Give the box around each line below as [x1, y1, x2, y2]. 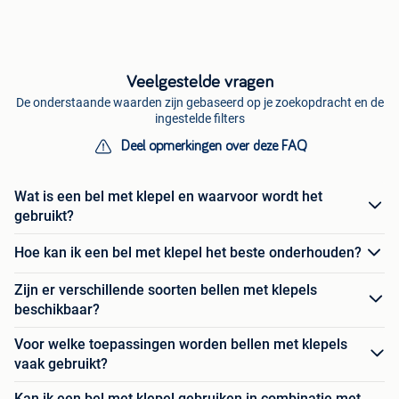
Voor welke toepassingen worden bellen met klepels [14, 335, 347, 353]
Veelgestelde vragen [126, 72, 273, 91]
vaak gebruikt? [14, 354, 108, 372]
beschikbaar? [14, 300, 100, 318]
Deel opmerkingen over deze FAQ [120, 138, 307, 153]
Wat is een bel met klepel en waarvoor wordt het [14, 187, 322, 205]
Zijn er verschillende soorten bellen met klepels [14, 281, 317, 298]
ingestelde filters [154, 110, 245, 126]
